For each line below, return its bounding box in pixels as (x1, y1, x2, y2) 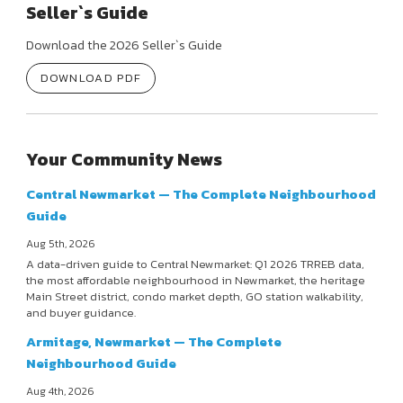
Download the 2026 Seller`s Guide (25, 34, 222, 55)
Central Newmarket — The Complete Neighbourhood (25, 184, 376, 205)
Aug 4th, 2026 (25, 383, 94, 400)
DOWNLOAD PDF (40, 68, 142, 86)
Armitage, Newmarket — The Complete (25, 331, 282, 353)
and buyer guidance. (25, 304, 136, 322)
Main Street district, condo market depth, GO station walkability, (25, 288, 363, 306)
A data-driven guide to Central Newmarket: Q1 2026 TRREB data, (25, 255, 364, 273)
